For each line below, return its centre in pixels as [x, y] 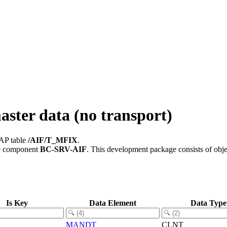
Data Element [113, 203]
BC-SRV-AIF [63, 149]
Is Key [17, 203]
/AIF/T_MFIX [53, 140]
